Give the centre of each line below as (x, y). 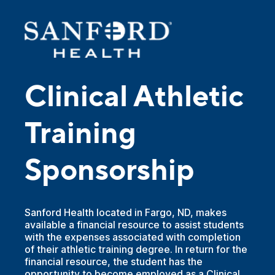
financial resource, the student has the (114, 261)
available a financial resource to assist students (134, 225)
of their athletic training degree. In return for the (136, 249)
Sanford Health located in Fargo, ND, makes (126, 212)
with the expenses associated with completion (133, 237)
